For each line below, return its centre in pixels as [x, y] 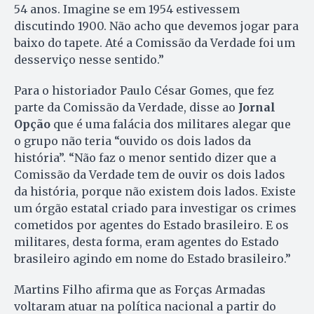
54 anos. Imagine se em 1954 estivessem [127, 9]
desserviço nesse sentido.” [89, 59]
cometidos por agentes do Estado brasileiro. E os [151, 225]
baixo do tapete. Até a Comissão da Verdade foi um [155, 42]
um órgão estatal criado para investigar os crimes [155, 208]
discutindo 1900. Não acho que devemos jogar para [156, 26]
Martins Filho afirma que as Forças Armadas [140, 289]
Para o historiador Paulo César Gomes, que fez [144, 90]
